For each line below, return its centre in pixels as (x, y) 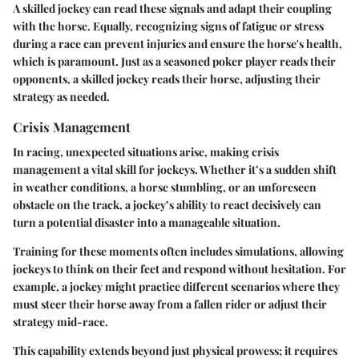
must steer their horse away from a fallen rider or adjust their (170, 304)
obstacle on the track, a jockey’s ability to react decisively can (167, 204)
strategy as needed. (61, 96)
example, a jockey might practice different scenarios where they (176, 286)
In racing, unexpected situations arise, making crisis (146, 151)
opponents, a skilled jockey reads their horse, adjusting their (167, 79)
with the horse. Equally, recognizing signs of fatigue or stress (168, 26)
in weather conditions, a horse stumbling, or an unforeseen (165, 187)
